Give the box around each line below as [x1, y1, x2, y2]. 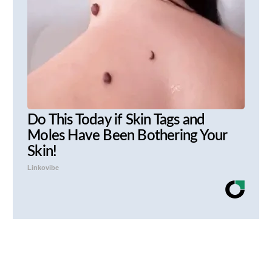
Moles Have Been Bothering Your [27, 129, 227, 144]
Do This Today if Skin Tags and [27, 113, 205, 128]
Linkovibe [27, 164, 59, 172]
